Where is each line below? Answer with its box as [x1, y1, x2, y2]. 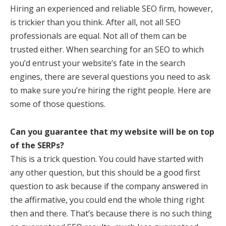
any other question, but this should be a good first [10, 167, 200, 178]
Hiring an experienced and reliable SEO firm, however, [10, 3, 213, 14]
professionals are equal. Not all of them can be [10, 30, 187, 41]
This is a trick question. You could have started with [10, 153, 203, 164]
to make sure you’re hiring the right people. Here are [10, 85, 211, 96]
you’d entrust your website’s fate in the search [10, 58, 185, 69]
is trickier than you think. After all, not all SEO [10, 17, 181, 28]
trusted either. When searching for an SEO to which [10, 44, 204, 55]
